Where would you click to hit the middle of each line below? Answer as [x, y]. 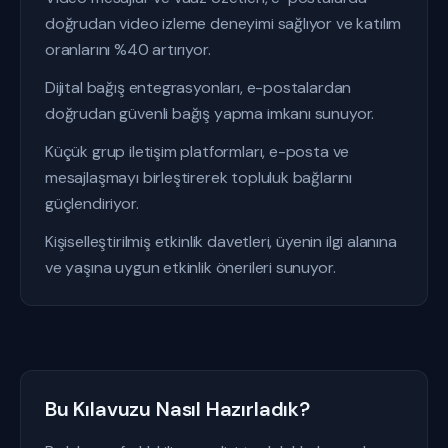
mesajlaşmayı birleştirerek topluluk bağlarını [199, 177]
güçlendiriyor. [92, 203]
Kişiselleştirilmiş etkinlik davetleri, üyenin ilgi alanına [221, 241]
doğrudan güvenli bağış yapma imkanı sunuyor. [210, 113]
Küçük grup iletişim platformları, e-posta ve [197, 151]
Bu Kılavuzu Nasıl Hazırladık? [177, 409]
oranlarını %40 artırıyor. [128, 49]
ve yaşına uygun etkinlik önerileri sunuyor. [190, 267]
